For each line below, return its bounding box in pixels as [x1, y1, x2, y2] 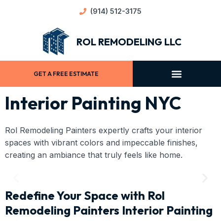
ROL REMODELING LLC [76, 35, 182, 48]
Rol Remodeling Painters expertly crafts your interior [5, 125, 202, 136]
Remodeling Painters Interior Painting [5, 203, 213, 218]
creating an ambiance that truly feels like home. [5, 150, 183, 160]
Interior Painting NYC [5, 92, 181, 114]
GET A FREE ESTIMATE [34, 70, 99, 77]
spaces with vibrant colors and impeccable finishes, [5, 138, 198, 148]
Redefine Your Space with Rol [5, 188, 165, 203]
